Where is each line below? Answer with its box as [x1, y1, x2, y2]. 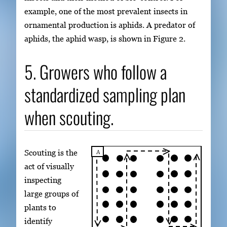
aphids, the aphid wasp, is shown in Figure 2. [24, 34, 185, 44]
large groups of [24, 188, 79, 198]
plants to [24, 202, 56, 212]
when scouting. [24, 104, 113, 131]
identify [24, 216, 52, 225]
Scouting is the [24, 147, 78, 157]
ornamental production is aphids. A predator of [24, 20, 195, 30]
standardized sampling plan [24, 81, 185, 108]
